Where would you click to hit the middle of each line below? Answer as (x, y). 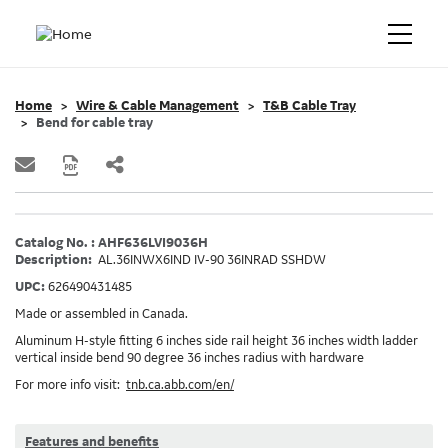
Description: (55, 260)
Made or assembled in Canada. (101, 314)
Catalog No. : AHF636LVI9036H (111, 243)
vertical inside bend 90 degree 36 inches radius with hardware (189, 358)
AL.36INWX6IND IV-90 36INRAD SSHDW (212, 260)
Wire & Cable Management (157, 106)
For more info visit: (70, 385)
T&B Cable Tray (309, 106)
